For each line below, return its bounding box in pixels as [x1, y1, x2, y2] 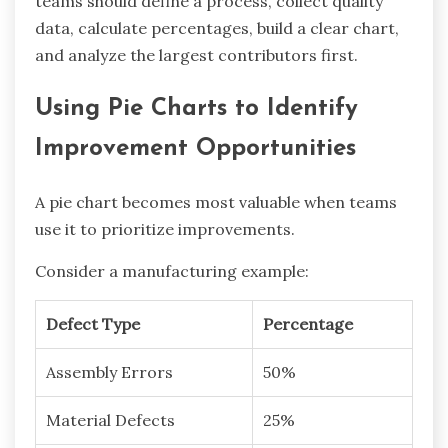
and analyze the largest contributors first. [35, 45, 358, 66]
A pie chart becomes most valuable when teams [35, 192, 397, 213]
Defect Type [46, 314, 140, 335]
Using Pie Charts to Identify [35, 97, 358, 122]
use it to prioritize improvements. [35, 219, 295, 240]
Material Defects [46, 410, 175, 431]
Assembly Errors [46, 362, 173, 383]
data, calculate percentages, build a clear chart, [35, 18, 399, 39]
